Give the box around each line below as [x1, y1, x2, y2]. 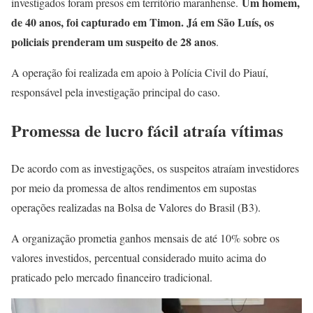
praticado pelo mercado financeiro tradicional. [11, 270, 212, 285]
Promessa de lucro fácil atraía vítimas [11, 117, 283, 143]
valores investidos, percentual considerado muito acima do [11, 250, 266, 265]
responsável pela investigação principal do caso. [11, 84, 220, 99]
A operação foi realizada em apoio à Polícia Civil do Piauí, [11, 64, 268, 80]
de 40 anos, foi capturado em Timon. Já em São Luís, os [11, 13, 274, 30]
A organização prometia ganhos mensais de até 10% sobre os [11, 231, 279, 246]
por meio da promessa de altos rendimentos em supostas [11, 180, 256, 196]
